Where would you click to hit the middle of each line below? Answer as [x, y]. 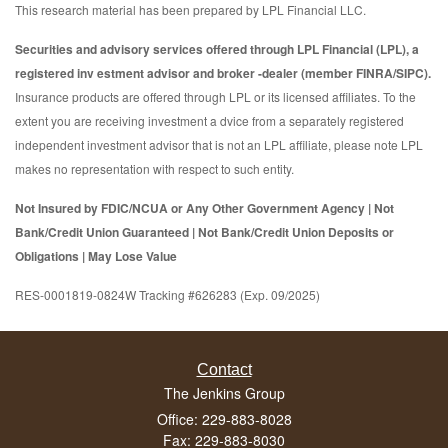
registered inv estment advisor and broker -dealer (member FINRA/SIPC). [223, 72]
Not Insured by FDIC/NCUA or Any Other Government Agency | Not [204, 207]
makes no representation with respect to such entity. [154, 168]
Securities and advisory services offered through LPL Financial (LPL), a [217, 48]
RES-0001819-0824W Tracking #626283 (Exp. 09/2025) [167, 294]
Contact [224, 369]
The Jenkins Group [224, 392]
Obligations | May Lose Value [96, 255]
